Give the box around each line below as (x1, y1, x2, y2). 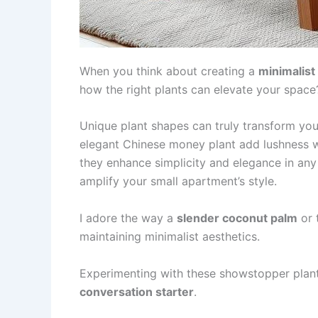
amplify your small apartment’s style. (79, 174, 277, 189)
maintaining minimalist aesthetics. (79, 229, 260, 243)
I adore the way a (79, 210, 177, 225)
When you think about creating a (79, 63, 258, 78)
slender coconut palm (177, 210, 297, 225)
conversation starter (79, 284, 194, 299)
